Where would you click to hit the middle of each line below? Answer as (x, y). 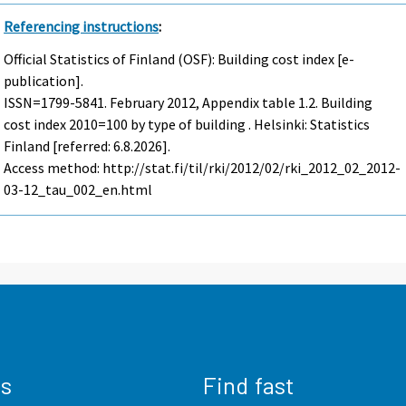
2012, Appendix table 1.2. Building (269, 103)
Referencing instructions (82, 26)
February (137, 103)
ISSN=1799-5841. (57, 103)
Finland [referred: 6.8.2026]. (87, 146)
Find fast (249, 384)
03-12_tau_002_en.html (78, 190)
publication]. (44, 81)
